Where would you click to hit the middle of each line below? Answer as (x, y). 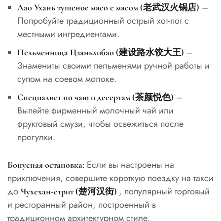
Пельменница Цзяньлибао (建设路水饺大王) (100, 53)
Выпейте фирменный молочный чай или (95, 111)
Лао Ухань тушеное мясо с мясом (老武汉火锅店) (108, 8)
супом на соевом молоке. (67, 79)
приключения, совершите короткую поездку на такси (110, 178)
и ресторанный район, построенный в (82, 205)
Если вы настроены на (129, 165)
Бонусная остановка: (46, 165)
